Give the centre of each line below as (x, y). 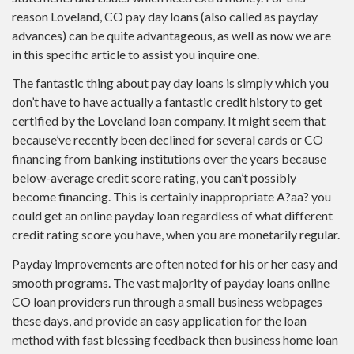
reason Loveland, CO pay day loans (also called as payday (165, 16)
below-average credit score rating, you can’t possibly (154, 178)
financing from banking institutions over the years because (169, 159)
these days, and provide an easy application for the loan (159, 320)
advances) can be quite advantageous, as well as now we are (171, 35)
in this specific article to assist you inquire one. (136, 54)
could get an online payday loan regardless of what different (172, 216)
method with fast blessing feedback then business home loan (175, 339)
